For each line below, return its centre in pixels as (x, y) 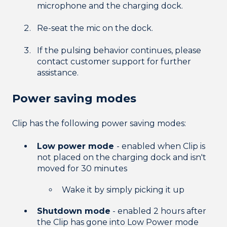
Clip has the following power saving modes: (99, 124)
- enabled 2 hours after (158, 211)
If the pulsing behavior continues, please (119, 51)
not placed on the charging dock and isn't (122, 157)
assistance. (58, 73)
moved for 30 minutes (82, 168)
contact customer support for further (114, 62)
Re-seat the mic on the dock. (95, 28)
